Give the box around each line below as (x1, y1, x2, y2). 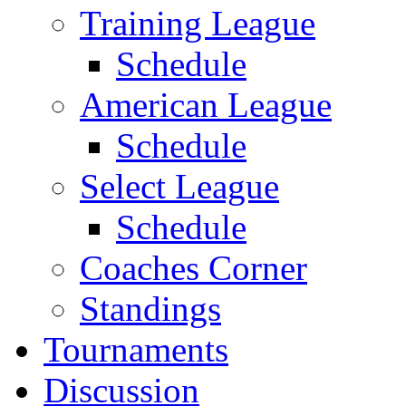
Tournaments (43, 329, 228, 369)
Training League (80, 3, 315, 43)
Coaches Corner (80, 247, 307, 287)
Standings (80, 288, 221, 328)
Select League (80, 166, 279, 206)
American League (80, 84, 332, 124)
